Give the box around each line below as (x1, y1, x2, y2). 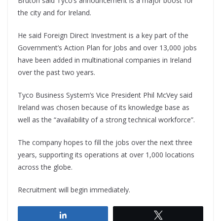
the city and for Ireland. (18, 8, 91, 18)
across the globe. (18, 162, 73, 172)
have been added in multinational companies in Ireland (18, 55, 191, 65)
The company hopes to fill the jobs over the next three (18, 138, 192, 147)
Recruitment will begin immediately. (18, 185, 130, 195)
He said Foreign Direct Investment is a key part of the (18, 31, 188, 40)
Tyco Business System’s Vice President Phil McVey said (18, 90, 192, 100)
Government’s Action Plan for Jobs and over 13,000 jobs (18, 43, 197, 53)
